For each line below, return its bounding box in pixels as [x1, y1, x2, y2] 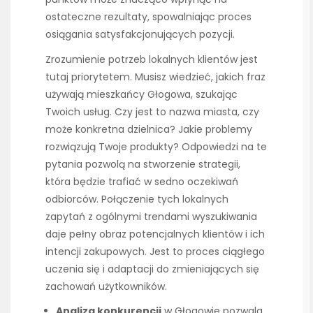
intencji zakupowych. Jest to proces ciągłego [45, 245, 265, 259]
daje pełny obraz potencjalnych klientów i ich [45, 227, 265, 242]
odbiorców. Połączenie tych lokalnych [45, 192, 228, 207]
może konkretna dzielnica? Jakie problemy [45, 122, 252, 137]
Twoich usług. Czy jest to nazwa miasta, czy [45, 105, 259, 119]
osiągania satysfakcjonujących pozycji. [45, 27, 235, 41]
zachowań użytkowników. [45, 279, 167, 294]
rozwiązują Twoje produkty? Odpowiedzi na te [45, 140, 267, 154]
